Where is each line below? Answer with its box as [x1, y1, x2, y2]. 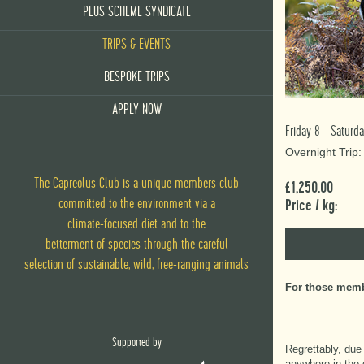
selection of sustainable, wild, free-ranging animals [24, 258, 249, 273]
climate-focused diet [67, 217, 161, 232]
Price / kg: [285, 197, 337, 214]
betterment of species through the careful [45, 237, 228, 253]
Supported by [111, 336, 162, 349]
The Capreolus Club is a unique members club [34, 176, 239, 192]
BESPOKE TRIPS [103, 69, 170, 84]
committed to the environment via [58, 197, 210, 212]
